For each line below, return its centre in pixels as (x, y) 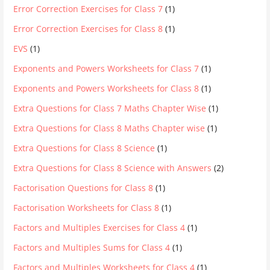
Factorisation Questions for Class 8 (83, 188)
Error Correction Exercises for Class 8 (88, 29)
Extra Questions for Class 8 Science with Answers (113, 168)
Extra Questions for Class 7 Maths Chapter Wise (110, 108)
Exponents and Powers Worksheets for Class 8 (106, 88)
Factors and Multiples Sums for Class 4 (92, 247)
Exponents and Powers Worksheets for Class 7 (106, 68)
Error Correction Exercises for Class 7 (88, 9)
